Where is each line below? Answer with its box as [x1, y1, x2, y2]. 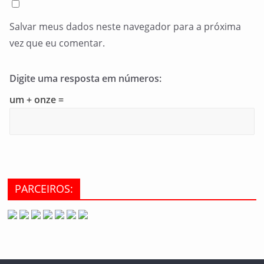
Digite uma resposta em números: [9, 72, 161, 85]
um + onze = [9, 93, 64, 106]
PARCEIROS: [15, 181, 74, 196]
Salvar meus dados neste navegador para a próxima [9, 20, 241, 33]
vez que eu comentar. [9, 37, 105, 49]
